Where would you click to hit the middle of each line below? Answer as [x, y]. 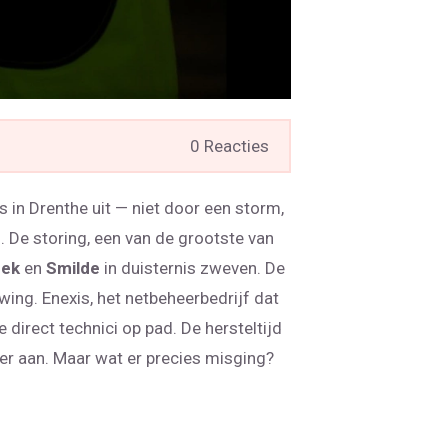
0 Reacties [229, 146]
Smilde [73, 268]
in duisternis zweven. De [192, 268]
